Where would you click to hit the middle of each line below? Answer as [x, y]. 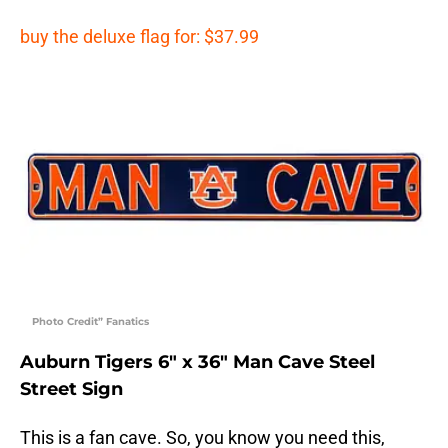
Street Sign [71, 388]
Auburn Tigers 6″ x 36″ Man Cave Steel [197, 361]
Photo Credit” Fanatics [90, 321]
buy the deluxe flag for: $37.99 [139, 36]
